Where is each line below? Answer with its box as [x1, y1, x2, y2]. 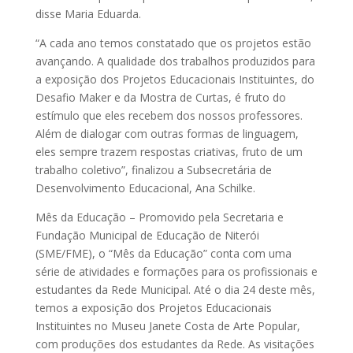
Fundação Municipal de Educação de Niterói [35, 227, 259, 243]
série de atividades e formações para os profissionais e [35, 263, 318, 279]
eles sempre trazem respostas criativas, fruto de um [35, 143, 303, 159]
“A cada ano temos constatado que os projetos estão [35, 35, 311, 50]
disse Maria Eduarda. [35, 6, 141, 21]
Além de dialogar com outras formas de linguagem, [35, 125, 299, 141]
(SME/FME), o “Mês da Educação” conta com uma [35, 245, 292, 261]
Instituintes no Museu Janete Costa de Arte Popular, [35, 318, 300, 333]
